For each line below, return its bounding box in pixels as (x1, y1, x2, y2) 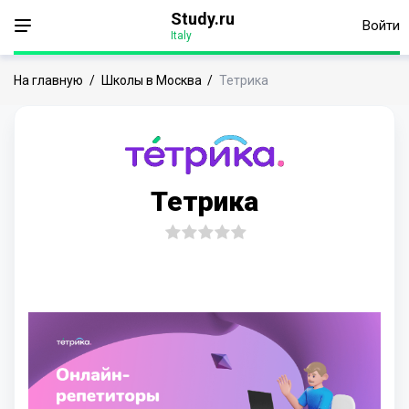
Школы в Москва (101, 73, 202, 88)
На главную (14, 73, 83, 88)
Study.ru (171, 8, 235, 28)
